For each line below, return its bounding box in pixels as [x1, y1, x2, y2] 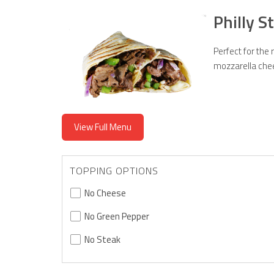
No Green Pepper [84, 209, 149, 223]
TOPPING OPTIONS [69, 163, 158, 178]
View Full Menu [73, 119, 131, 134]
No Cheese [84, 185, 126, 200]
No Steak [84, 232, 120, 246]
